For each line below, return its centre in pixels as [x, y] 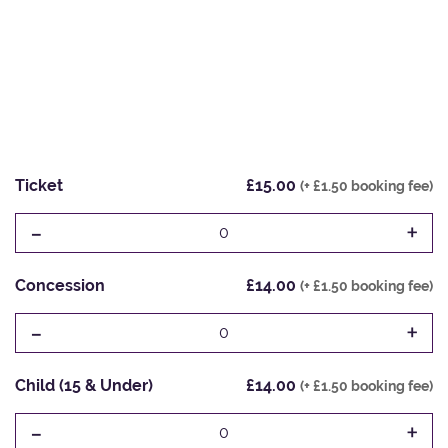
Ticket [39, 185]
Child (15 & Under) [84, 385]
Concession [60, 285]
